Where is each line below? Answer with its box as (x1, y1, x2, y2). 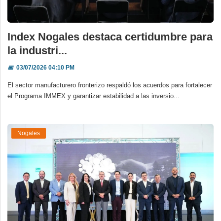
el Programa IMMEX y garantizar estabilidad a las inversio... (7, 92, 180, 100)
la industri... (7, 44, 67, 57)
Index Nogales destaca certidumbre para (7, 31, 213, 43)
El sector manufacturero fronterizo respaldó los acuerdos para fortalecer (7, 81, 212, 89)
